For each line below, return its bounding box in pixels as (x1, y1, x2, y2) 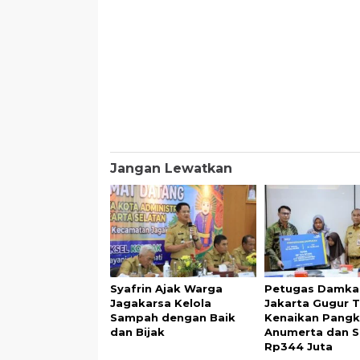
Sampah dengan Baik (110, 311, 235, 324)
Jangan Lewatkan (110, 161, 232, 176)
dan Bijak (110, 325, 165, 338)
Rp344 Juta (264, 340, 333, 353)
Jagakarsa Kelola (110, 297, 211, 309)
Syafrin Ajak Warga (110, 282, 223, 295)
